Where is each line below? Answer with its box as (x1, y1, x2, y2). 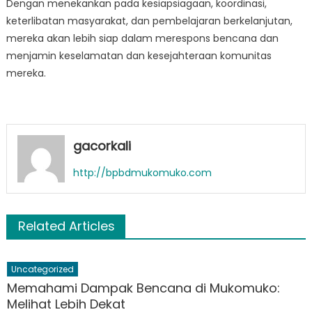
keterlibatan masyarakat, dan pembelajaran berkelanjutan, (6, 14, 292, 28)
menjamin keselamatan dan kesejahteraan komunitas (6, 49, 272, 63)
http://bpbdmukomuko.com (72, 166, 212, 180)
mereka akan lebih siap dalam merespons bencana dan (6, 31, 279, 45)
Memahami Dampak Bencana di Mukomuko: (7, 279, 281, 297)
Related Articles (17, 217, 115, 235)
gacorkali (72, 137, 131, 155)
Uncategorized (11, 263, 75, 275)
